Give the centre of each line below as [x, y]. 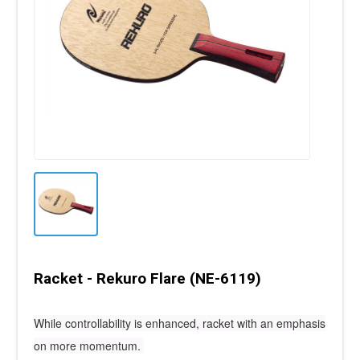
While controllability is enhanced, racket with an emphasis [180, 323]
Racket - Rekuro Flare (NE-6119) [148, 278]
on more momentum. [89, 345]
